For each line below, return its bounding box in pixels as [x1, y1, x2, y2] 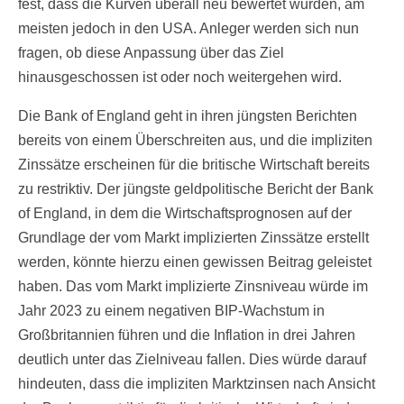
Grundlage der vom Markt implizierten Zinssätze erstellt [18, 230, 369, 246]
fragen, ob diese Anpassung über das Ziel [18, 45, 284, 61]
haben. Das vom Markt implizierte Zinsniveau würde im [18, 279, 368, 295]
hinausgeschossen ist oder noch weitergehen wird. [18, 69, 342, 86]
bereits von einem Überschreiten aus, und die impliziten [18, 133, 372, 149]
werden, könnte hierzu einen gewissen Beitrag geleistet [18, 254, 372, 271]
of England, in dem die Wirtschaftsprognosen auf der [18, 206, 352, 222]
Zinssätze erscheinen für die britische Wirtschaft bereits [18, 157, 370, 173]
